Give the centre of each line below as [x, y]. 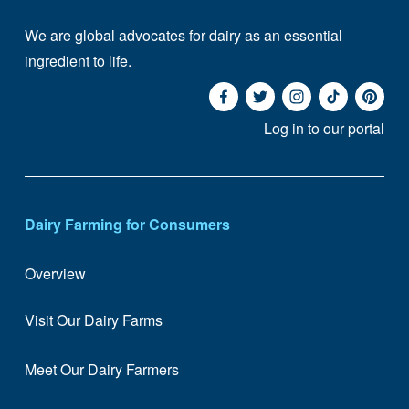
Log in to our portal [325, 128]
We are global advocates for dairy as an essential [183, 36]
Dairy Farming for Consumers [127, 224]
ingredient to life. [79, 61]
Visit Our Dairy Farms [93, 320]
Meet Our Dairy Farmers [101, 370]
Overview [55, 274]
